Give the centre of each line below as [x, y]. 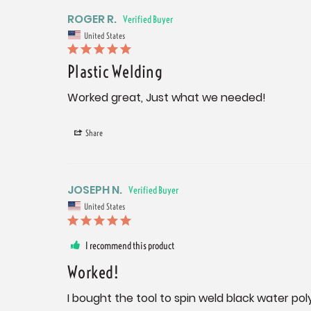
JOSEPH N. [95, 190]
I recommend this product [130, 245]
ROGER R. [92, 19]
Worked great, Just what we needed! [167, 98]
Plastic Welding [115, 72]
